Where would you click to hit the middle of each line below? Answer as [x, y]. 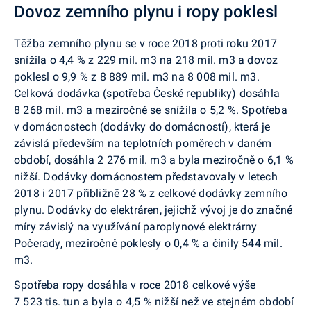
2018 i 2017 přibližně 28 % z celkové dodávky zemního [151, 193]
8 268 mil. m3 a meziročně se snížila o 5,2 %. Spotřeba [151, 110]
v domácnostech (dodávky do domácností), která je [142, 127]
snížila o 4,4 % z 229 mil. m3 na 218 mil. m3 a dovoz [146, 60]
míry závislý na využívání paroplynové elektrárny [136, 227]
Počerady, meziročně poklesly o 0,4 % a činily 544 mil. [148, 243]
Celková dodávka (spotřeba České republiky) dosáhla [147, 93]
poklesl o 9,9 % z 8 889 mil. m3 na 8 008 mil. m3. [137, 77]
